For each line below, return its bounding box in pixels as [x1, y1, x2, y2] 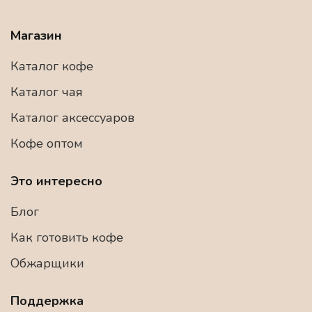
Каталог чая [10, 83, 83, 100]
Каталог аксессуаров [10, 109, 134, 126]
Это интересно [10, 172, 102, 189]
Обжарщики [10, 254, 84, 272]
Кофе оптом [10, 134, 83, 152]
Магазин [10, 26, 62, 44]
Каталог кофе [10, 57, 93, 75]
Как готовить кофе [10, 228, 123, 246]
